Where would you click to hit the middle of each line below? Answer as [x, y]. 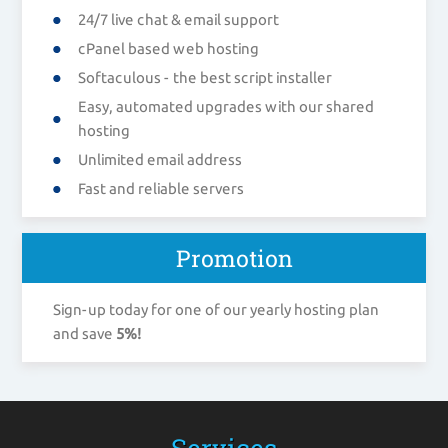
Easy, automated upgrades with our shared [225, 106]
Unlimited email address [159, 159]
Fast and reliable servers [160, 188]
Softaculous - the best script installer [204, 77]
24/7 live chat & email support [178, 19]
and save [84, 333]
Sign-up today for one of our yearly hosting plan [215, 309]
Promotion [234, 257]
